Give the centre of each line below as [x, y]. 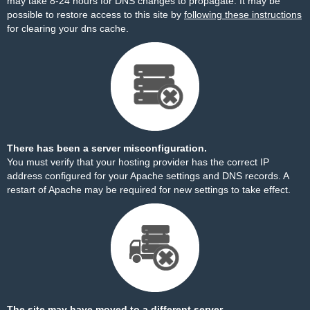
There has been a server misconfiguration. [107, 148]
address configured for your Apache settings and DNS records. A [148, 176]
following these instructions [243, 15]
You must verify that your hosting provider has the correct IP [138, 162]
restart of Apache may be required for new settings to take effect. [149, 190]
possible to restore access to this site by [95, 15]
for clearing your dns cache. [68, 28]
